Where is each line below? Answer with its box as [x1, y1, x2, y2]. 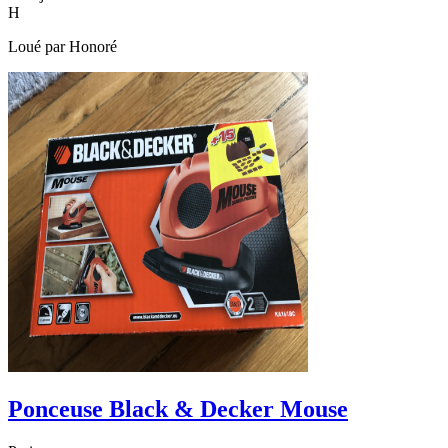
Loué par [8, 38, 69, 56]
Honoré [69, 38, 117, 56]
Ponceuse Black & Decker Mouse [8, 396, 348, 423]
